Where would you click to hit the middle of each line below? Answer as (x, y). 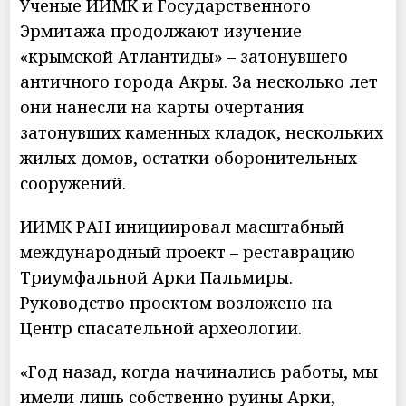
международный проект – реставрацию (188, 251)
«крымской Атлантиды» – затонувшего (184, 56)
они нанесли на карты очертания (162, 106)
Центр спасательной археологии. (161, 328)
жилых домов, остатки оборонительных (189, 157)
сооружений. (73, 183)
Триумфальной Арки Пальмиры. (157, 277)
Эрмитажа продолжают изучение (161, 30)
